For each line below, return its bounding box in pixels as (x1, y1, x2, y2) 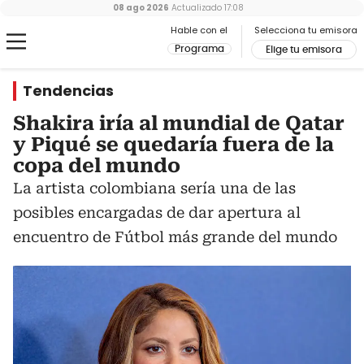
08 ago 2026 (112, 2, 169, 14)
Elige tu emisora (266, 45, 342, 54)
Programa (175, 44, 224, 54)
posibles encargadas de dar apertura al (13, 204, 301, 221)
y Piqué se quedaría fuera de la (13, 133, 334, 156)
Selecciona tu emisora (254, 24, 357, 37)
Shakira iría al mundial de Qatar (13, 112, 344, 135)
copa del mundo (13, 154, 180, 177)
